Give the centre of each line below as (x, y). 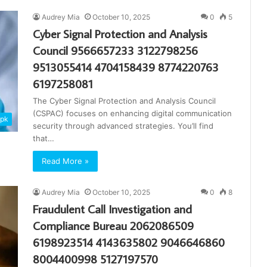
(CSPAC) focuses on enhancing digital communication (132, 114)
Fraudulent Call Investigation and (112, 209)
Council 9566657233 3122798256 (115, 50)
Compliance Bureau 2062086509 (113, 226)
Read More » (65, 161)
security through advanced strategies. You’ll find (123, 126)
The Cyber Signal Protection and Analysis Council (124, 101)
